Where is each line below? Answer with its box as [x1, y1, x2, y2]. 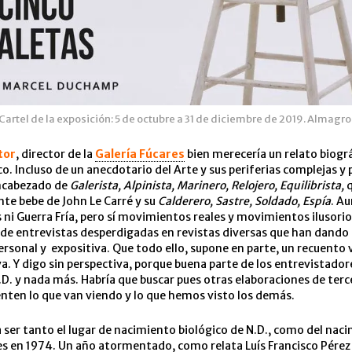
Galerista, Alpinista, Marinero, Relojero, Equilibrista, [70, 178, 346, 192]
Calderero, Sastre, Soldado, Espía [158, 194, 331, 208]
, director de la [16, 147, 95, 161]
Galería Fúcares [95, 147, 185, 161]
